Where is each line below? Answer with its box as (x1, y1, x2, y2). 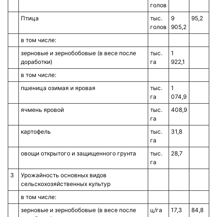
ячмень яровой (21, 106, 64, 113)
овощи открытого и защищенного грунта (21, 150, 136, 157)
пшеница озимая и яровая (21, 84, 95, 92)
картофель (21, 128, 51, 135)
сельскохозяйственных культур (21, 180, 110, 187)
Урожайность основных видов (21, 171, 107, 179)
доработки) (21, 58, 52, 65)
